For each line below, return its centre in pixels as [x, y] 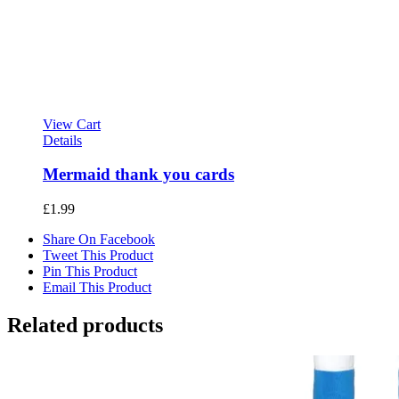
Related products [85, 326]
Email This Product [97, 288]
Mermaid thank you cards [138, 175]
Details [62, 140]
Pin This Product [90, 272]
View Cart [72, 124]
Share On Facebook [99, 240]
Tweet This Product [98, 256]
